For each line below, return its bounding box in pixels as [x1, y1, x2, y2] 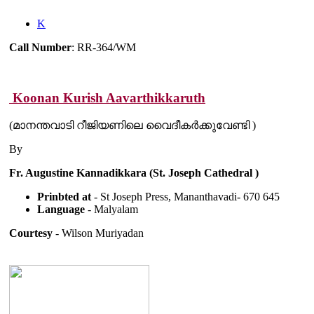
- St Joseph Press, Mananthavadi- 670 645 [94, 190, 280, 203]
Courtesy [9, 226, 53, 239]
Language [37, 203, 85, 215]
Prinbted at [37, 190, 94, 203]
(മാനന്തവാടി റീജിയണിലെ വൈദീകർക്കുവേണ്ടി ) [9, 118, 256, 131]
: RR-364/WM [71, 41, 136, 53]
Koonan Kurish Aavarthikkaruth [9, 90, 205, 106]
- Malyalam [85, 203, 138, 215]
